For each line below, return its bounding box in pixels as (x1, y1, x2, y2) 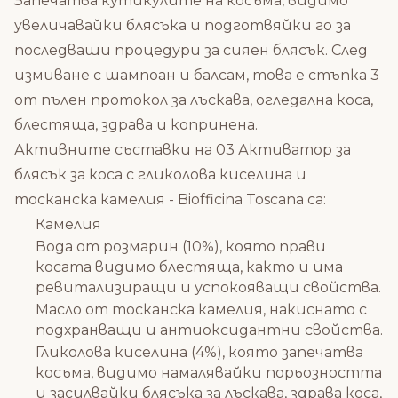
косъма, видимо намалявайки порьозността (36, 364, 382, 381)
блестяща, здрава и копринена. (14, 116, 258, 133)
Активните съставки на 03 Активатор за (14, 141, 351, 158)
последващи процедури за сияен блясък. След (14, 42, 368, 59)
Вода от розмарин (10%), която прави (36, 238, 326, 255)
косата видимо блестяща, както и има (36, 259, 343, 275)
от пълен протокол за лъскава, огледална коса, (14, 92, 373, 108)
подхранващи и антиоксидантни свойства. (36, 322, 383, 338)
